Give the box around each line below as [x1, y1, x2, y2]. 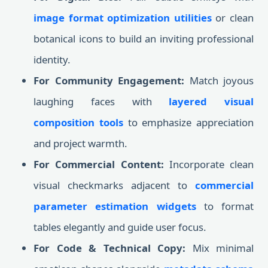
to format [196, 199, 254, 213]
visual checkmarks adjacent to [33, 178, 195, 192]
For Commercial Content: [33, 157, 164, 171]
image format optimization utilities [33, 11, 212, 25]
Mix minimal [185, 241, 254, 255]
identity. [33, 53, 71, 66]
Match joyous [184, 74, 254, 87]
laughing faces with [33, 95, 169, 108]
